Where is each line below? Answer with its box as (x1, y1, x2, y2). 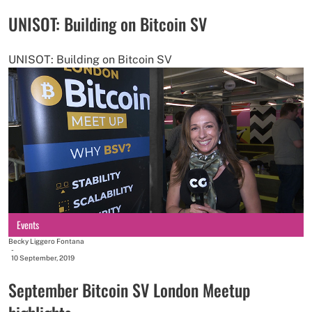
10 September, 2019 (11, 253, 75, 262)
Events (17, 217, 39, 232)
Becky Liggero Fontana (8, 236, 84, 245)
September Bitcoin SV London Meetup (8, 276, 250, 302)
